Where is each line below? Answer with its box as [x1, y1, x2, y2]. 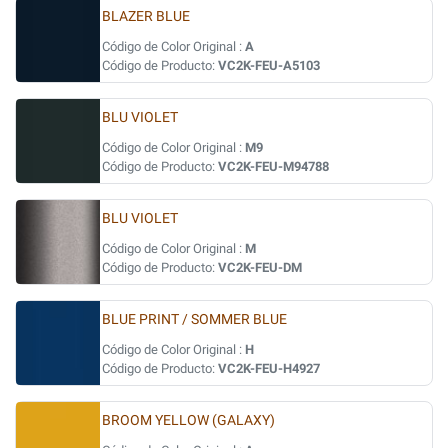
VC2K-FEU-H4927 [218, 361, 320, 376]
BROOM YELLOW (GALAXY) [102, 412, 275, 429]
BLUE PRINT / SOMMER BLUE [102, 311, 287, 328]
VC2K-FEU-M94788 [218, 159, 329, 174]
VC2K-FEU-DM [218, 260, 302, 275]
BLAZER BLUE [102, 8, 190, 25]
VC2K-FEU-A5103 [218, 58, 320, 73]
